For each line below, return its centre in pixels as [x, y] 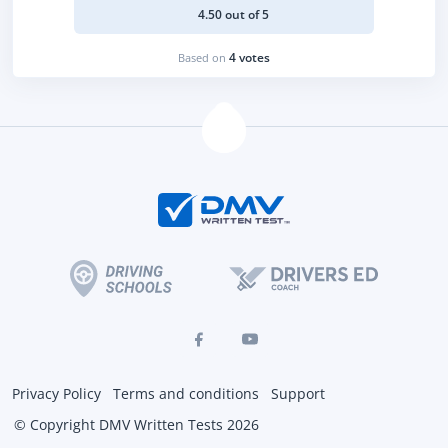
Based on [203, 57]
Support [298, 393]
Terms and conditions [186, 393]
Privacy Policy [56, 393]
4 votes [249, 57]
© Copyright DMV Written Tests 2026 [136, 424]
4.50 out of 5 [233, 14]
